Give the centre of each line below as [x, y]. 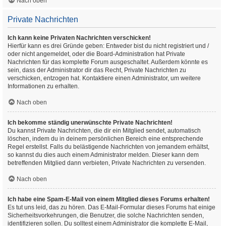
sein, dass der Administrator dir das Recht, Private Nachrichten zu [97, 70]
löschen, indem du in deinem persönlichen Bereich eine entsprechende [105, 139]
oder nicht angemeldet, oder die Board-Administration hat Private [96, 54]
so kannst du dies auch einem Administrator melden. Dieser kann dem [103, 155]
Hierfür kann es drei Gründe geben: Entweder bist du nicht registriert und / [108, 46]
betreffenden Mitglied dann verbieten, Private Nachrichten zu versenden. [107, 163]
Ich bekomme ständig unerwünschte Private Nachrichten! [90, 123]
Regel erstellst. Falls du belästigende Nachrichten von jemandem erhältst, [108, 147]
